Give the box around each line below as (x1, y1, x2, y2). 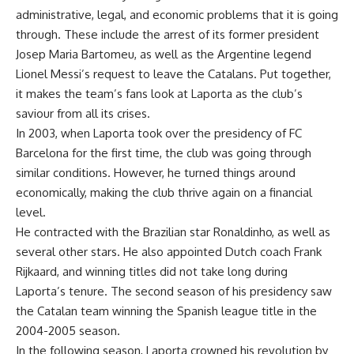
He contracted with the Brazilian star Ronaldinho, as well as (16, 224, 330, 240)
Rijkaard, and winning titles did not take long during (16, 264, 288, 280)
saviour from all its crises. (16, 106, 150, 122)
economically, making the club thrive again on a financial (16, 185, 312, 201)
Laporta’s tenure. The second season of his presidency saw (16, 284, 332, 299)
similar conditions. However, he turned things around (16, 165, 296, 181)
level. (16, 205, 46, 220)
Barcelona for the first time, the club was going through (16, 145, 311, 161)
